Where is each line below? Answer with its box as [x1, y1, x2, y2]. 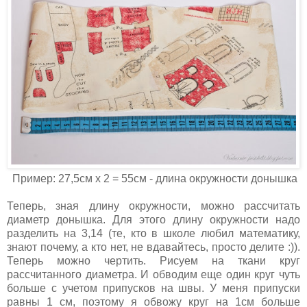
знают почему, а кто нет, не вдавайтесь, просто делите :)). [7, 241, 300, 253]
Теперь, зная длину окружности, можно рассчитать [7, 199, 300, 212]
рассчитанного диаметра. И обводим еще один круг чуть [7, 268, 300, 280]
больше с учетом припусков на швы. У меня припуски [7, 282, 300, 294]
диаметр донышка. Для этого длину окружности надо [7, 213, 300, 225]
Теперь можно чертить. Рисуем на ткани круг [7, 254, 300, 267]
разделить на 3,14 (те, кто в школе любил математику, [7, 227, 300, 239]
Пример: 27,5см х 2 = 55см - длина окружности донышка [10, 172, 297, 184]
